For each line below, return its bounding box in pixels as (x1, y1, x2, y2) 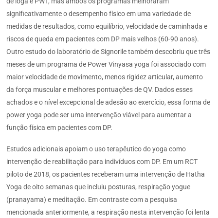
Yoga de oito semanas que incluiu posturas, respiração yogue (6, 183, 191, 191)
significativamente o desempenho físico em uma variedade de (6, 10, 191, 18)
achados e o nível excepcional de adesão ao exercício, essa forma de (6, 98, 211, 107)
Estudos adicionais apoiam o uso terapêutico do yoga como (6, 145, 186, 153)
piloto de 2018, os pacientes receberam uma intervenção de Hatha (6, 170, 205, 179)
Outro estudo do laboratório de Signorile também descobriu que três (6, 48, 211, 56)
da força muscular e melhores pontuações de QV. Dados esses (6, 86, 193, 94)
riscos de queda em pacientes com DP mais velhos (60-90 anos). (6, 35, 200, 43)
